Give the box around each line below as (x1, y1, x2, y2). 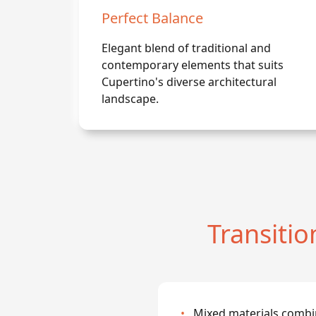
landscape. (102, 91, 159, 107)
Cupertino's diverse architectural (102, 74, 276, 90)
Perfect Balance (102, 8, 203, 28)
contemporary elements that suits (102, 57, 284, 73)
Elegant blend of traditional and (102, 40, 271, 56)
